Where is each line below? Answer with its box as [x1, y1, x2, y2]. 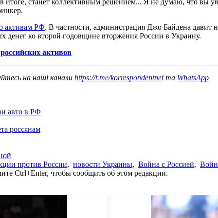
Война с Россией [138, 160, 194, 168]
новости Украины [73, 160, 132, 168]
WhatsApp [177, 73, 209, 82]
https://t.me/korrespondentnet [74, 73, 163, 82]
